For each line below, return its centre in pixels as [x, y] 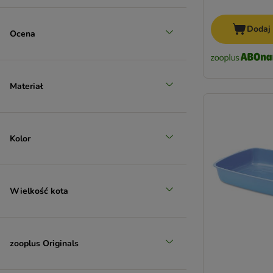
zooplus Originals [44, 243]
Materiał [26, 86]
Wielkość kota [39, 191]
